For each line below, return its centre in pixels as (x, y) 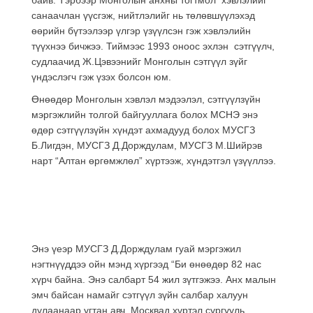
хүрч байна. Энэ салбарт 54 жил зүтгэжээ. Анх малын (154, 279)
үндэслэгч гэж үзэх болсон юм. (101, 77)
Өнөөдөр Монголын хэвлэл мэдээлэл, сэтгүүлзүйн (146, 99)
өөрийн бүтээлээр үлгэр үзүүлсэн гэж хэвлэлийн (141, 30)
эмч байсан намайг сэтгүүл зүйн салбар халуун (140, 294)
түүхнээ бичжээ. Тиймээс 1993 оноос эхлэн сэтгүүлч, (153, 46)
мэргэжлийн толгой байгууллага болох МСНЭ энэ (145, 114)
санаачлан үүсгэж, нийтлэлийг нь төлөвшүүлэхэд (143, 15)
